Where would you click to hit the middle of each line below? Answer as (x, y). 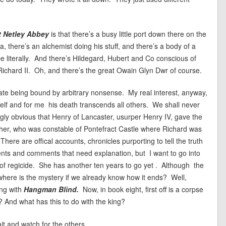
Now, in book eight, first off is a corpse (143, 189)
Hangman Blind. (52, 189)
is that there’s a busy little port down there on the (128, 34)
